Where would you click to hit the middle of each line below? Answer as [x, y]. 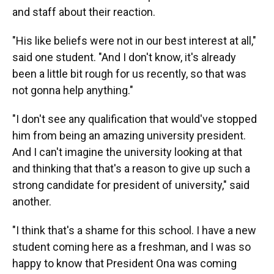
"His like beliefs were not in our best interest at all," [134, 41]
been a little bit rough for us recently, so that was [129, 74]
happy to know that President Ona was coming [124, 264]
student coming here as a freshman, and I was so [131, 247]
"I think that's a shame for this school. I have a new [134, 231]
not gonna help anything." [73, 91]
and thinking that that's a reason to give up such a [131, 169]
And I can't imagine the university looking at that [127, 152]
